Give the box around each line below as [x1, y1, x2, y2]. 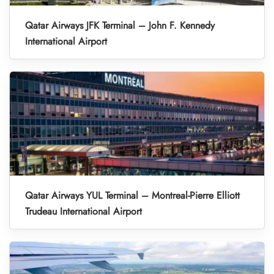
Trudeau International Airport [25, 204, 142, 219]
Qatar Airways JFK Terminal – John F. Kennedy [25, 18, 215, 33]
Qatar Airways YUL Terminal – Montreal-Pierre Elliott [25, 188, 240, 203]
